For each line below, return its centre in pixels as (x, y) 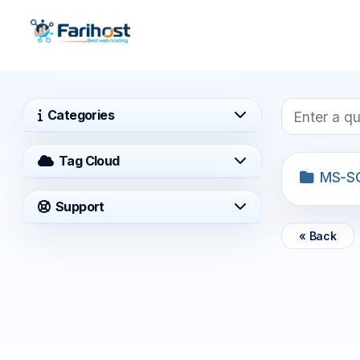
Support (77, 206)
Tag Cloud (86, 160)
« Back (318, 236)
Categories (78, 115)
